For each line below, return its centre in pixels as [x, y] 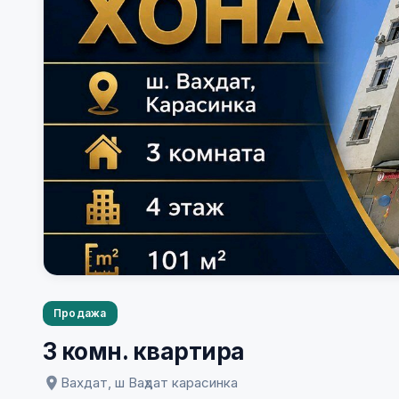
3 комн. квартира [144, 351]
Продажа [80, 313]
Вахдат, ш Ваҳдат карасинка [149, 383]
